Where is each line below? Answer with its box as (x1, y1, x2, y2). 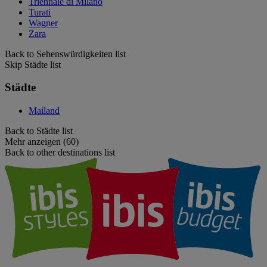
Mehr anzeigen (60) (5, 136, 79, 147)
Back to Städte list (5, 126, 73, 136)
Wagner (29, 17, 58, 28)
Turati (29, 7, 51, 17)
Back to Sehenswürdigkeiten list (5, 48, 126, 59)
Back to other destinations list (5, 147, 115, 158)
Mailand (29, 105, 60, 116)
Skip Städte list (5, 59, 61, 70)
